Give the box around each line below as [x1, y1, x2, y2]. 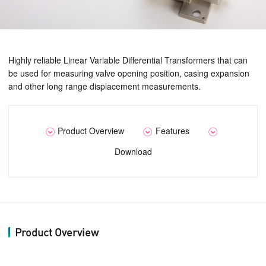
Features [155, 124, 189, 137]
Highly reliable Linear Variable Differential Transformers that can [8, 53, 248, 66]
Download [114, 145, 152, 157]
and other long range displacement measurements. [8, 80, 201, 92]
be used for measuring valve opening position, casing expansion [8, 66, 249, 79]
